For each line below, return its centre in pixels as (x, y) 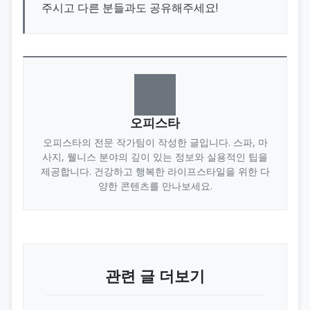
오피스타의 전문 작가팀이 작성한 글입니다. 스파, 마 (155, 142)
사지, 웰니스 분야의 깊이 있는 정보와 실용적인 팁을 (155, 156)
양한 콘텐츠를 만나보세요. (155, 185)
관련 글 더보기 (155, 275)
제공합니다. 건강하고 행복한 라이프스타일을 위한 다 (155, 171)
